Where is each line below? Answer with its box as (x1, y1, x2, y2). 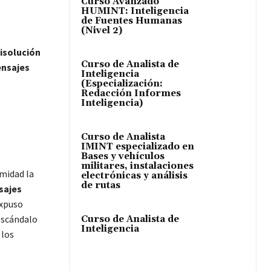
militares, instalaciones (81, 160, 194, 172)
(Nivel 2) (81, 24, 122, 36)
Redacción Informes (81, 87, 181, 99)
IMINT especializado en (81, 140, 194, 152)
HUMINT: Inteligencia (81, 5, 189, 17)
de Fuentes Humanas (81, 15, 182, 27)
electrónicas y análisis (81, 169, 188, 181)
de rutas (81, 179, 120, 191)
